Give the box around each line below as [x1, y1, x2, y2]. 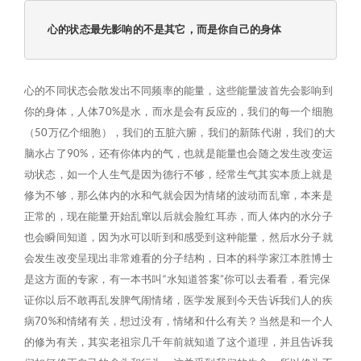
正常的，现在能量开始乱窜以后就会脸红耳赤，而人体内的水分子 [24, 210, 333, 222]
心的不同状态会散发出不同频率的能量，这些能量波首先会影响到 [24, 84, 333, 97]
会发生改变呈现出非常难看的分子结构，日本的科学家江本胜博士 [24, 251, 333, 264]
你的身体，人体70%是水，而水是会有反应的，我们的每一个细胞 [24, 105, 333, 118]
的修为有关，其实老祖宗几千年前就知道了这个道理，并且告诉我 [24, 335, 333, 348]
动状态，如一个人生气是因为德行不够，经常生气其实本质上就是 [24, 168, 333, 180]
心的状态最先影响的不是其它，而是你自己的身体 [48, 23, 282, 35]
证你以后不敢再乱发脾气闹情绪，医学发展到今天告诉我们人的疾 [24, 293, 333, 306]
